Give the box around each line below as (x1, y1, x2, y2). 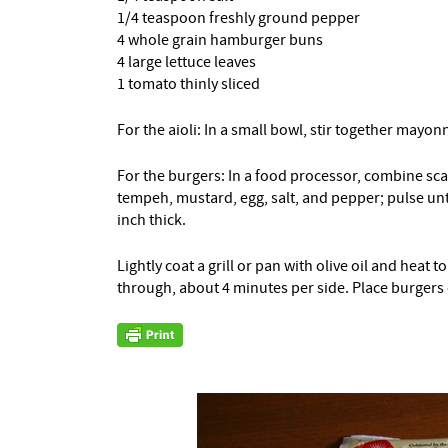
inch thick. (117, 210, 186, 230)
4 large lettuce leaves (117, 52, 256, 72)
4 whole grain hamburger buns (117, 30, 323, 50)
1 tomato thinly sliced (117, 74, 260, 94)
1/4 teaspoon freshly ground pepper (117, 8, 360, 28)
